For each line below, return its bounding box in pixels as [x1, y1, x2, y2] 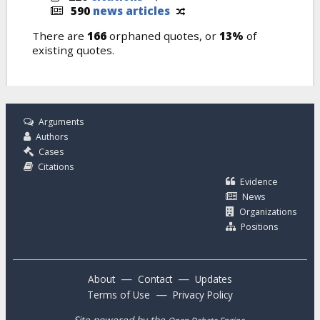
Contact [138, 272, 172, 286]
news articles [93, 4, 170, 19]
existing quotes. [32, 43, 114, 58]
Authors [36, 131, 68, 144]
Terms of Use [87, 288, 150, 302]
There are [32, 29, 87, 44]
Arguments [39, 116, 84, 129]
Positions [241, 221, 278, 234]
